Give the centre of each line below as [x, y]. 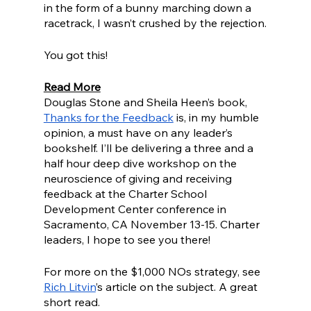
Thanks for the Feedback [108, 118]
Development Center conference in [136, 209]
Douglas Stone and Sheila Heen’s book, [146, 102]
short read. [73, 302]
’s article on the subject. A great [178, 287]
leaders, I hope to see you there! [127, 240]
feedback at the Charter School [126, 194]
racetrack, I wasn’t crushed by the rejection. [155, 23]
